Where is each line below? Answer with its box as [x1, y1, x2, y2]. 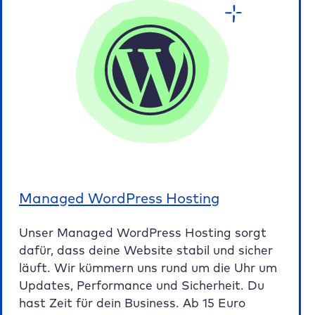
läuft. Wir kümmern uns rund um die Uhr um [19, 259, 277, 275]
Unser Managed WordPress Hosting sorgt [19, 224, 266, 240]
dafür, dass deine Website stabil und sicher [19, 242, 273, 257]
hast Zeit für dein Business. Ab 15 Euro [19, 295, 245, 310]
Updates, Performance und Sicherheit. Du [19, 277, 264, 292]
